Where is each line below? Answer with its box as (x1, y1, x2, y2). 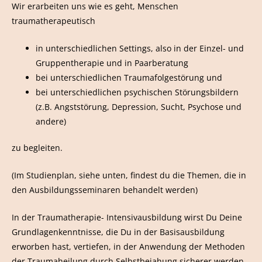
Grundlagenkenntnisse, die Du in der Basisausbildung (12, 226, 225, 237)
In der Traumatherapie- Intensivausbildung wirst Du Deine (12, 211, 242, 223)
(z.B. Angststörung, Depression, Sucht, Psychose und (36, 101, 242, 112)
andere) (36, 115, 67, 127)
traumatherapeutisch (12, 15, 95, 26)
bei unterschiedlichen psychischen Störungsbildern (36, 86, 239, 98)
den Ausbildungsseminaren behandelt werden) (12, 184, 198, 195)
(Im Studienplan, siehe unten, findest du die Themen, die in (12, 170, 246, 181)
